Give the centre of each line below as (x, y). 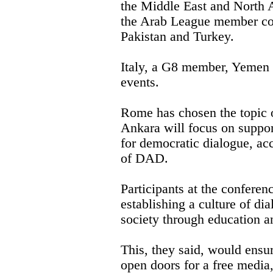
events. (140, 83)
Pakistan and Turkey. (177, 37)
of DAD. (144, 159)
